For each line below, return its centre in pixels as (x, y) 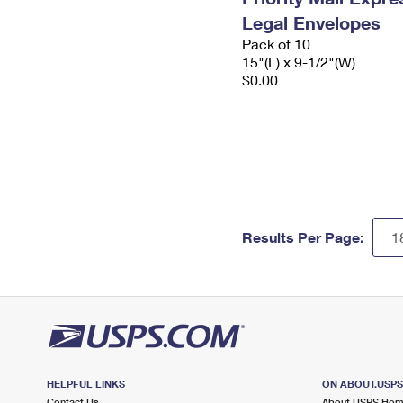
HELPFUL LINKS (86, 384)
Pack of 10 (276, 44)
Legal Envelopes (311, 22)
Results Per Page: (303, 237)
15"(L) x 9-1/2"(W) (299, 62)
